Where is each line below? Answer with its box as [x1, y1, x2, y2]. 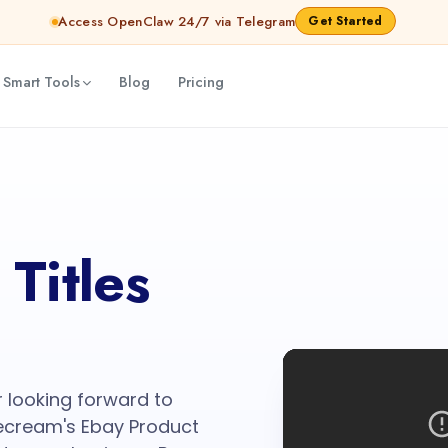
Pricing [177, 71, 224, 92]
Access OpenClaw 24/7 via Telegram [58, 12, 296, 31]
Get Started [308, 12, 383, 30]
